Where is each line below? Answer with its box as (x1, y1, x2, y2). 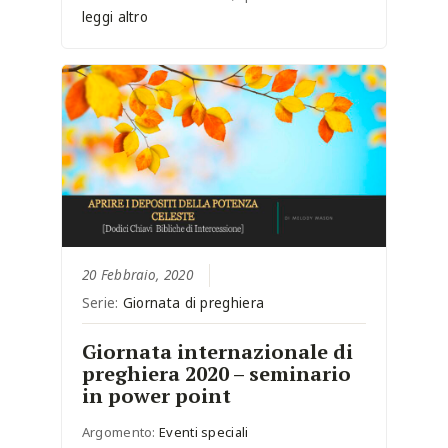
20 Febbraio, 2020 (81, 266, 193, 285)
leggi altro (81, 8, 149, 27)
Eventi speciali (159, 423, 249, 442)
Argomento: (81, 423, 160, 442)
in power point (81, 382, 231, 410)
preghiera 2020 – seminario (81, 360, 351, 388)
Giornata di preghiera (122, 294, 265, 313)
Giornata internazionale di (81, 338, 353, 366)
